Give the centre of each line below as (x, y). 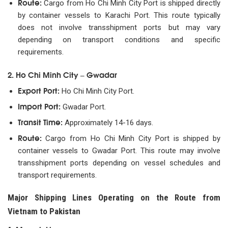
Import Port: (39, 106)
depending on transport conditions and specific (119, 40)
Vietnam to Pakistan (44, 211)
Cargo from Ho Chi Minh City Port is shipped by (131, 138)
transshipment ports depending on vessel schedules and (119, 163)
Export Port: (38, 90)
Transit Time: (40, 121)
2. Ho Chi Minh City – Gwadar (62, 74)
